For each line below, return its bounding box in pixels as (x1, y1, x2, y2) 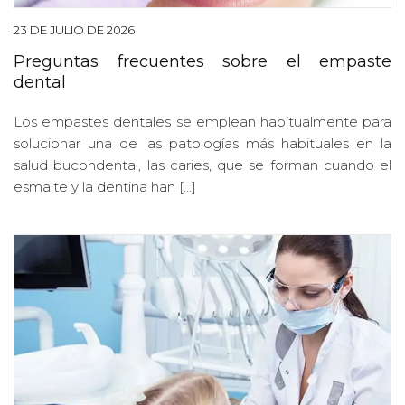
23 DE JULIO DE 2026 (14, 22, 135, 37)
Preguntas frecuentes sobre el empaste (14, 51, 391, 71)
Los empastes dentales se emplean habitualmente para (14, 112, 391, 130)
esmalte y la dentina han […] (14, 177, 196, 195)
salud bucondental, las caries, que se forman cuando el (14, 155, 391, 174)
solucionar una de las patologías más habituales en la (14, 134, 391, 152)
